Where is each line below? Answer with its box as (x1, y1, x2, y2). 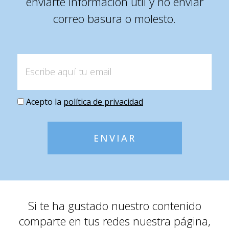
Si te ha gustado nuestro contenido (28, 198, 201, 214)
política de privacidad (63, 96, 143, 108)
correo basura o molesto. (53, 11, 176, 27)
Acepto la (26, 96, 63, 108)
